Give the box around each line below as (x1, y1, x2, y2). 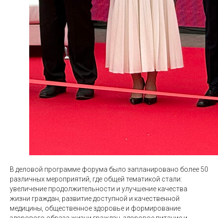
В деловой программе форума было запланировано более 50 (10, 165, 208, 173)
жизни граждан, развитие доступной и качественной (10, 195, 180, 202)
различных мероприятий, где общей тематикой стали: (10, 175, 182, 183)
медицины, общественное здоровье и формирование (10, 204, 181, 212)
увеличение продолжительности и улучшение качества (10, 185, 187, 193)
